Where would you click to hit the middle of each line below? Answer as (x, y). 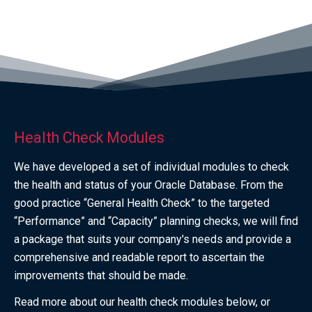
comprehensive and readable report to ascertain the (139, 257)
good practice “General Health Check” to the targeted (142, 203)
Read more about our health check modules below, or (142, 302)
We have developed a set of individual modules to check (151, 166)
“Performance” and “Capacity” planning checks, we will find (156, 221)
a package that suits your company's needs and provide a (153, 239)
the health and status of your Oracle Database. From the (149, 185)
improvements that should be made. (101, 275)
